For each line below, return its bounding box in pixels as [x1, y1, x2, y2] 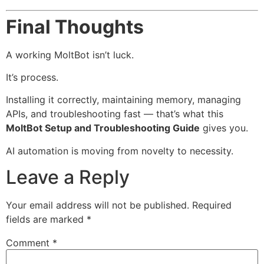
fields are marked [6, 213, 87, 226]
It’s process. [6, 71, 58, 83]
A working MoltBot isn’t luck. [6, 48, 134, 61]
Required [192, 199, 232, 212]
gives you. [200, 122, 248, 134]
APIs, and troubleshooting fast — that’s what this [6, 108, 223, 120]
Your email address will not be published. [6, 199, 189, 212]
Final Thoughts [6, 15, 144, 38]
